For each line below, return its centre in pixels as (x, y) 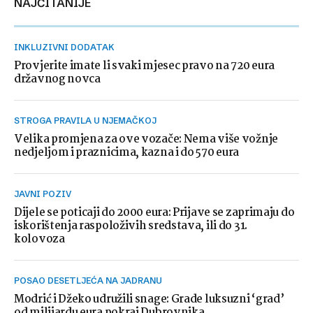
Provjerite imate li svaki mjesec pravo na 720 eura (145, 66)
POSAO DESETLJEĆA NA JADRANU (91, 281)
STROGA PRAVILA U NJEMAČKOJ (88, 121)
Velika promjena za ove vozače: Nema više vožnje (146, 139)
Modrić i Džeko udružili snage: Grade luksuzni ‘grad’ (149, 299)
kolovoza (39, 239)
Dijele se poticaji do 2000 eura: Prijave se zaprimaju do (154, 213)
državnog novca (57, 79)
